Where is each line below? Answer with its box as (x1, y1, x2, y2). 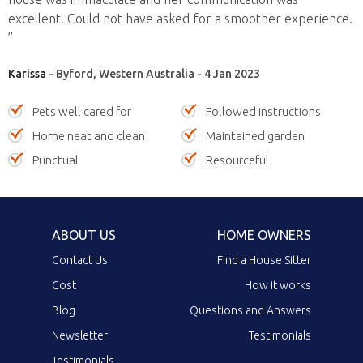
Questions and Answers (190, 303, 311, 317)
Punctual (32, 152, 79, 167)
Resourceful (206, 152, 269, 167)
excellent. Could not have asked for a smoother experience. (8, 11, 352, 26)
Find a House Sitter (217, 253, 311, 267)
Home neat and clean (32, 128, 145, 143)
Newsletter (52, 328, 108, 342)
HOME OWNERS (217, 227, 311, 242)
